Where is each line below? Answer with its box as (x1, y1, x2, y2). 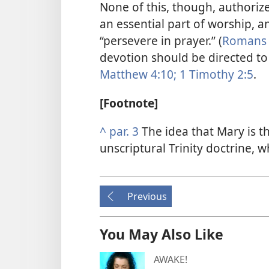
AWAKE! (154, 252, 187, 266)
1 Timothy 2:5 (177, 66, 253, 83)
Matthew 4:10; (100, 66, 177, 83)
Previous (127, 189, 167, 203)
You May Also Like (100, 224, 223, 244)
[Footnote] (100, 94, 158, 111)
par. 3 (109, 122, 139, 139)
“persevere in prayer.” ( (100, 32, 222, 49)
